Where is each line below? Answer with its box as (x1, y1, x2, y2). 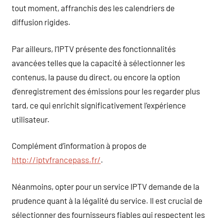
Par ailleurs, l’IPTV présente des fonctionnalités (12, 43, 176, 54)
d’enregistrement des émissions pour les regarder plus (12, 86, 200, 96)
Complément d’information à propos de (12, 141, 146, 150)
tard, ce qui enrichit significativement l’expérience (12, 100, 186, 110)
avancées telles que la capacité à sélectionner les (12, 57, 185, 68)
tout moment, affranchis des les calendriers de (12, 3, 175, 13)
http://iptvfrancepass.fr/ (12, 155, 101, 164)
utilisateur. (12, 114, 50, 124)
